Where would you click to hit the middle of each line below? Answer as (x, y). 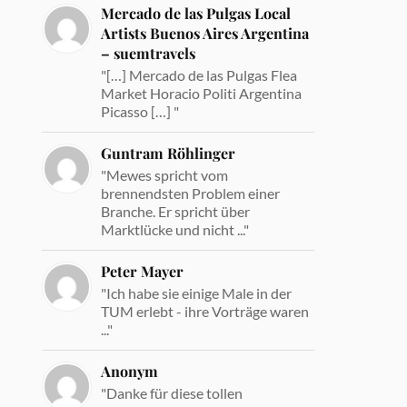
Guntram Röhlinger (169, 153)
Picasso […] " (140, 111)
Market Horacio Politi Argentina (202, 93)
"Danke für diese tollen (172, 392)
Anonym (130, 371)
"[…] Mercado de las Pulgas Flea (199, 74)
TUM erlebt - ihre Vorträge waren (205, 311)
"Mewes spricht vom (165, 174)
